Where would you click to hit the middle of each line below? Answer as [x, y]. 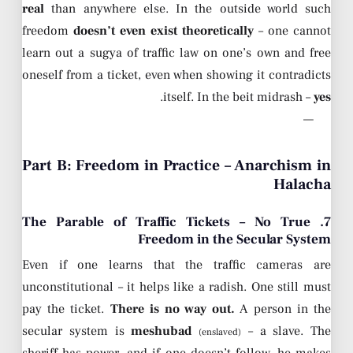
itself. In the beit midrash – [238, 97]
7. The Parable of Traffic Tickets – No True [166, 222]
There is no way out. [173, 309]
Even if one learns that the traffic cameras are [176, 265]
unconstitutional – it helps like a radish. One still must [176, 287]
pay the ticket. [66, 309]
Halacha [302, 185]
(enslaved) [220, 333]
